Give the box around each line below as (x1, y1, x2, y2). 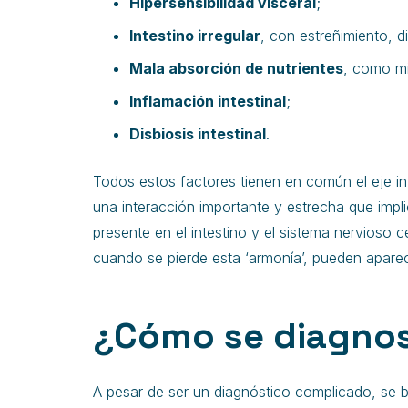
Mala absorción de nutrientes (129, 59, 343, 77)
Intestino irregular (129, 26, 260, 45)
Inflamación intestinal (129, 92, 286, 110)
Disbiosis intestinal (129, 125, 266, 143)
